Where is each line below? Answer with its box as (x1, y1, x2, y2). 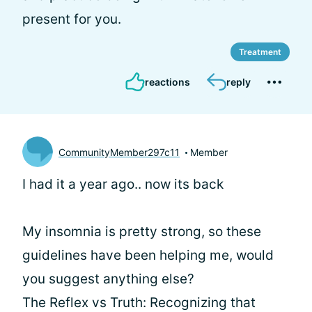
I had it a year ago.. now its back (22, 176, 224, 192)
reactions (145, 76, 190, 88)
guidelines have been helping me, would (22, 247, 274, 263)
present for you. (22, 11, 121, 27)
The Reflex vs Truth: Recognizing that (22, 295, 256, 311)
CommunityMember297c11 (58, 146, 180, 158)
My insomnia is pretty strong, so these (22, 224, 261, 240)
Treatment (239, 47, 281, 57)
